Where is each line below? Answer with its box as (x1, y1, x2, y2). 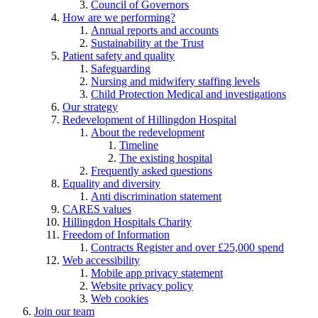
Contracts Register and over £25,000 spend (91, 241, 284, 253)
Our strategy (62, 100, 118, 113)
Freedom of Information (62, 228, 170, 241)
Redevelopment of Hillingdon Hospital (62, 113, 236, 126)
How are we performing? (62, 11, 175, 23)
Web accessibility (62, 253, 140, 266)
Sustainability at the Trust (91, 36, 204, 49)
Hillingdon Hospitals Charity (62, 215, 192, 228)
